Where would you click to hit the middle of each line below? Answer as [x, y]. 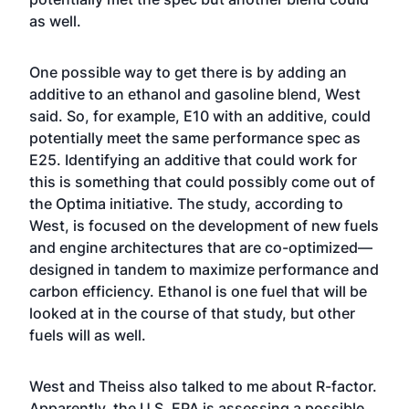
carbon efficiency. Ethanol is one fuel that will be [198, 291]
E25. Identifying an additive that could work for [193, 160]
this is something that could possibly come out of [202, 182]
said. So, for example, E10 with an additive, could [200, 116]
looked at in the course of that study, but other [192, 313]
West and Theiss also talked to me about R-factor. [203, 386]
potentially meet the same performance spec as [195, 138]
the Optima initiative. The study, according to [186, 204]
